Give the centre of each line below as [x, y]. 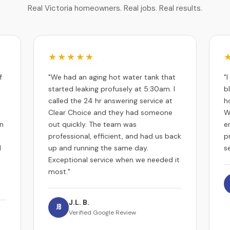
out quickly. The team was [93, 124]
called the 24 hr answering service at [111, 101]
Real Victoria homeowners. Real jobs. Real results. [115, 8]
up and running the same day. [99, 148]
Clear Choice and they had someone [111, 112]
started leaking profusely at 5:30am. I [112, 89]
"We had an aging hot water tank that [112, 77]
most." [60, 171]
